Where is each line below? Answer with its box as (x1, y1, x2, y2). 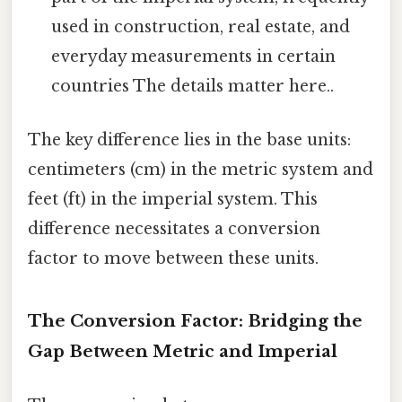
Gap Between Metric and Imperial (28, 341, 337, 363)
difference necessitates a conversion (28, 218, 320, 239)
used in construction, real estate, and (51, 17, 351, 38)
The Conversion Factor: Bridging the (28, 310, 363, 332)
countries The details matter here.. (51, 76, 335, 97)
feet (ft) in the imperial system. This (28, 188, 318, 209)
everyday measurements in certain (51, 47, 336, 67)
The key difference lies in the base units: (28, 129, 351, 150)
